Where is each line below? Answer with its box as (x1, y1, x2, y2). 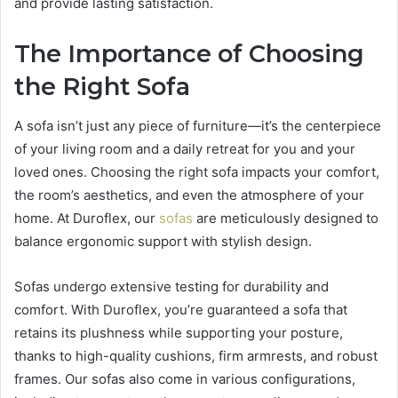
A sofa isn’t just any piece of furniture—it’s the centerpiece (14, 117, 381, 135)
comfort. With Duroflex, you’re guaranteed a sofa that (14, 301, 347, 319)
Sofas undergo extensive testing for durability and (14, 278, 329, 296)
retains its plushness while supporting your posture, (14, 324, 343, 342)
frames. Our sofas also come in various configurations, (14, 370, 355, 388)
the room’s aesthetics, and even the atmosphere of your (14, 187, 364, 204)
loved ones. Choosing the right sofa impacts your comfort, (14, 163, 379, 181)
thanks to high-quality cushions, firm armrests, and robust (14, 347, 378, 365)
